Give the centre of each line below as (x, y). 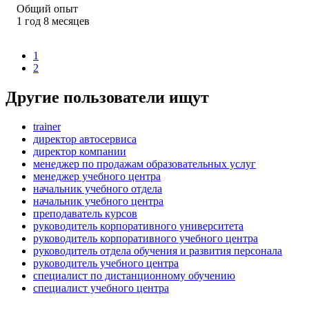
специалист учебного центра (101, 288)
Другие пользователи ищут (107, 97)
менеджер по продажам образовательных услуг (144, 163)
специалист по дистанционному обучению (134, 275)
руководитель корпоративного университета (138, 226)
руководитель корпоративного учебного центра (146, 238)
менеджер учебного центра (97, 176)
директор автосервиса (85, 139)
